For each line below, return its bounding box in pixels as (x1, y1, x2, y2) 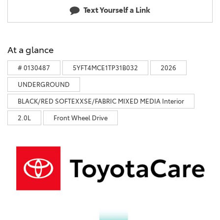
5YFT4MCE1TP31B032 (73, 63, 138, 72)
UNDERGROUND (18, 80, 70, 88)
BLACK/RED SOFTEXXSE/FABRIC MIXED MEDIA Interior (18, 97, 184, 105)
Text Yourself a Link (83, 5, 150, 15)
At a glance (7, 44, 54, 55)
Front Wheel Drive (54, 113, 108, 122)
